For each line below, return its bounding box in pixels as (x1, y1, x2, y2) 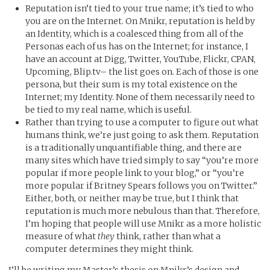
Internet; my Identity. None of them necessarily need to (25, 91, 255, 102)
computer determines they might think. (25, 243, 193, 254)
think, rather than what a (115, 230, 221, 242)
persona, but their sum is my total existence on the (25, 78, 237, 90)
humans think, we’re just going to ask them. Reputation (25, 129, 259, 140)
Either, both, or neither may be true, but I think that (25, 192, 239, 204)
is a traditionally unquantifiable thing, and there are (25, 142, 242, 153)
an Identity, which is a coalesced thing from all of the (25, 28, 243, 39)
